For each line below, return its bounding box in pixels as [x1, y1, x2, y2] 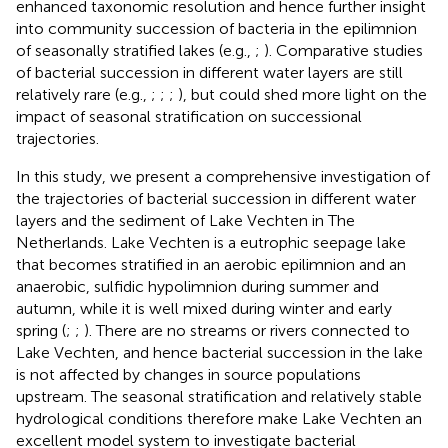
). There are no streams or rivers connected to [84, 320, 410, 340]
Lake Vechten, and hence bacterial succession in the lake [16, 342, 423, 362]
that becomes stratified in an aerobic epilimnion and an [16, 254, 406, 274]
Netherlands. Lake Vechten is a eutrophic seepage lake [16, 232, 406, 252]
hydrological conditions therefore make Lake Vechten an [16, 408, 422, 428]
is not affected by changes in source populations [16, 364, 361, 384]
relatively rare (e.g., [16, 84, 151, 104]
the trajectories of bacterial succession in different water [16, 188, 416, 208]
